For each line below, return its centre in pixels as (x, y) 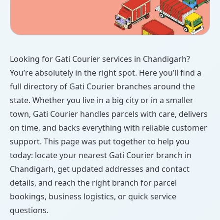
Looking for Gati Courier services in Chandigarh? (100, 59)
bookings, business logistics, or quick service (93, 197)
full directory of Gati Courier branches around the (102, 87)
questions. (29, 210)
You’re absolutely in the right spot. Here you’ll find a (106, 73)
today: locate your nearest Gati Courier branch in (101, 155)
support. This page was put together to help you (100, 142)
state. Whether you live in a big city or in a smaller (102, 100)
